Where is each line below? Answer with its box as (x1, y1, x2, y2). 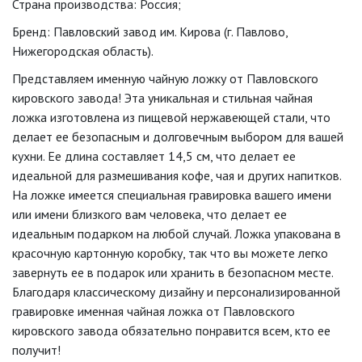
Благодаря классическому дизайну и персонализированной (12, 284, 340, 300)
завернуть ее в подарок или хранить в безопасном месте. (12, 264, 333, 280)
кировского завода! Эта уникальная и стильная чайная (12, 90, 313, 106)
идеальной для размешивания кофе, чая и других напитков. (12, 167, 341, 183)
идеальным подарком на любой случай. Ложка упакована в (12, 225, 341, 242)
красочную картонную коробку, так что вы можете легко (12, 245, 328, 261)
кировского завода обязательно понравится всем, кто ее (12, 322, 330, 339)
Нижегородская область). (12, 43, 154, 59)
